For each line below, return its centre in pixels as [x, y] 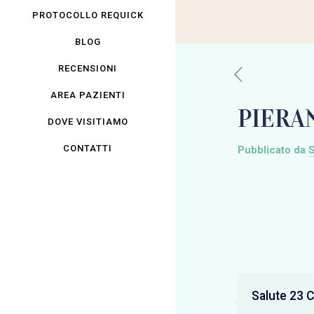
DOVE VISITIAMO [88, 122]
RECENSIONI [88, 68]
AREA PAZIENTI [88, 95]
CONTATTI [88, 148]
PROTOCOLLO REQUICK [88, 15]
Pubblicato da [272, 150]
